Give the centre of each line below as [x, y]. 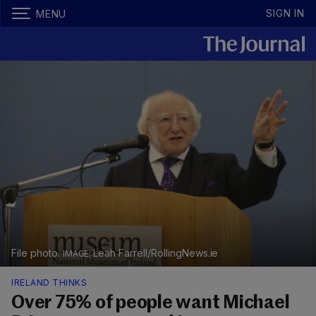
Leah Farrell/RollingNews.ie [156, 253]
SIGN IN [285, 13]
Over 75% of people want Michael [151, 304]
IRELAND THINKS [49, 283]
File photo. [37, 253]
